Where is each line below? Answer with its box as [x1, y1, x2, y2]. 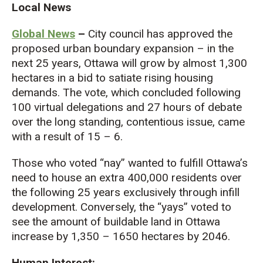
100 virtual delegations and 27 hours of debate [12, 100, 242, 114]
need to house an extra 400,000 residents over [12, 170, 242, 184]
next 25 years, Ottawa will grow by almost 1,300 [12, 56, 247, 70]
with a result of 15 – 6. [12, 129, 123, 143]
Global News [12, 26, 75, 41]
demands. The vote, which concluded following [12, 85, 241, 99]
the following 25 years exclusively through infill [12, 185, 240, 199]
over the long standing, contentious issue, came [12, 114, 245, 129]
